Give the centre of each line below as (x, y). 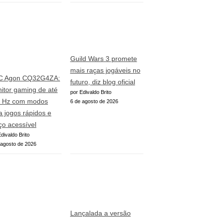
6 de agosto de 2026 (94, 101)
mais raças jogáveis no (105, 70)
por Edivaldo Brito (91, 92)
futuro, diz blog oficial (102, 82)
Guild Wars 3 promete (103, 59)
